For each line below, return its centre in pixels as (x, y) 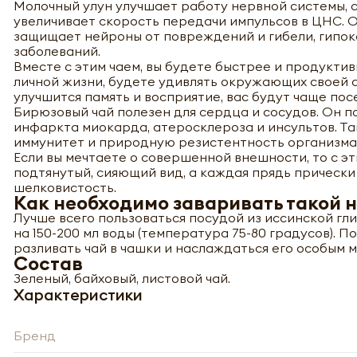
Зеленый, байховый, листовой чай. (122, 278)
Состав (48, 263)
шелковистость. (65, 187)
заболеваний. (57, 51)
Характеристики (78, 294)
